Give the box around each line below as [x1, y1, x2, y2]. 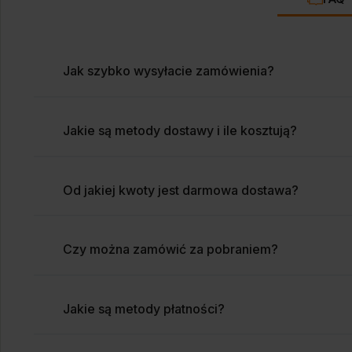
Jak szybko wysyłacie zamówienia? [63, 63, 275, 79]
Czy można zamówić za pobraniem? [63, 241, 279, 258]
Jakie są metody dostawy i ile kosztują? [63, 122, 298, 138]
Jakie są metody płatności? [63, 300, 225, 317]
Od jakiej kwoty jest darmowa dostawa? [63, 181, 299, 198]
